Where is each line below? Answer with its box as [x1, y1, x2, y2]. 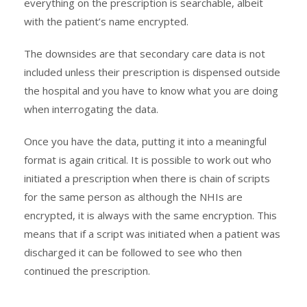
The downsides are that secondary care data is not [24, 46, 265, 60]
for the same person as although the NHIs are [24, 189, 243, 204]
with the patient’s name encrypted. [24, 14, 188, 28]
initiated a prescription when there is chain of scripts [24, 171, 270, 185]
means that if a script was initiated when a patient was [24, 226, 280, 241]
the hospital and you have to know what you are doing [24, 83, 278, 97]
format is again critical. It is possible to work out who [24, 152, 271, 167]
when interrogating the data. [24, 101, 158, 116]
